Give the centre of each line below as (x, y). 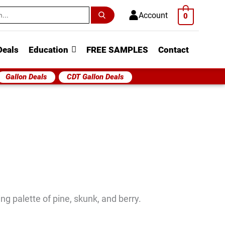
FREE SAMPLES (117, 49)
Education (48, 49)
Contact (174, 49)
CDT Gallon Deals (95, 77)
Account (153, 15)
